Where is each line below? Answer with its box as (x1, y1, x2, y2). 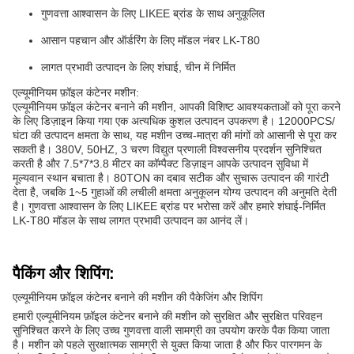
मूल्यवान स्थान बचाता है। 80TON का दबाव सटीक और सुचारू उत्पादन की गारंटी (13, 171, 329, 185)
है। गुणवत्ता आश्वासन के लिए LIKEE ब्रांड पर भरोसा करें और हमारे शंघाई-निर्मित (13, 200, 326, 213)
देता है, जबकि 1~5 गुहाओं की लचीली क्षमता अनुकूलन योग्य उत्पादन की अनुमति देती (13, 186, 337, 199)
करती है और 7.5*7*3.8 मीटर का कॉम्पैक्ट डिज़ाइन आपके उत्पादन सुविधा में (13, 157, 308, 171)
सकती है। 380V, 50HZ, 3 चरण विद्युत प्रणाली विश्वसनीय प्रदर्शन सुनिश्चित (13, 143, 322, 156)
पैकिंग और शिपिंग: (13, 265, 115, 283)
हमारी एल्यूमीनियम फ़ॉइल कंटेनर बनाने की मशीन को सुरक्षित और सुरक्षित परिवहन (13, 310, 322, 323)
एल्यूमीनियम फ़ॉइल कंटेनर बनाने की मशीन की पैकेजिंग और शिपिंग (13, 291, 262, 304)
